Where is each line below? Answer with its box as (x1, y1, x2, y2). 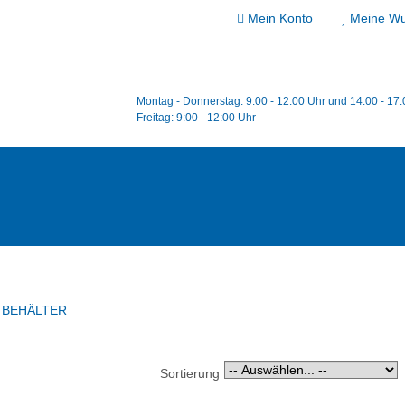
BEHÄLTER (2, 303, 67, 317)
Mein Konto (248, 11, 313, 25)
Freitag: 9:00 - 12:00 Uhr (137, 111, 256, 124)
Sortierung (159, 366, 220, 381)
